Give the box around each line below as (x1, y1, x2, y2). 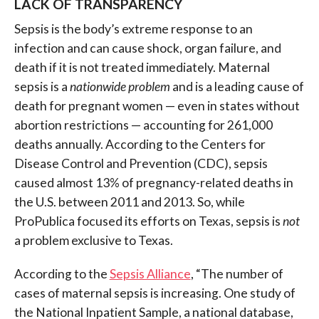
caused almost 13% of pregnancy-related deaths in (14, 175, 293, 191)
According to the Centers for (105, 137, 266, 152)
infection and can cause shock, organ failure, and (14, 41, 281, 56)
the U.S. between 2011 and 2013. (14, 194, 197, 210)
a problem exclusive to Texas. (14, 233, 173, 249)
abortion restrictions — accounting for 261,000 (14, 117, 273, 133)
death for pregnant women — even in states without (14, 98, 300, 114)
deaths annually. (14, 137, 105, 152)
